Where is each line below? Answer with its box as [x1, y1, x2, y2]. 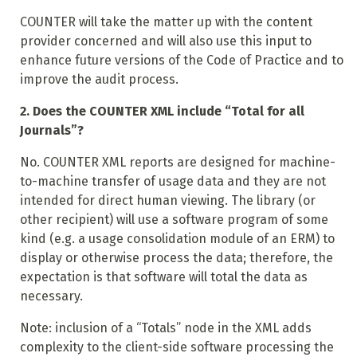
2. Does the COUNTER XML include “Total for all [19, 104, 304, 120]
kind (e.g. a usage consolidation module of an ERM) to [19, 231, 335, 247]
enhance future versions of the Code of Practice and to [19, 53, 343, 69]
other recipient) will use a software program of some [19, 212, 328, 228]
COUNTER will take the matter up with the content [19, 14, 312, 30]
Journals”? [19, 123, 84, 139]
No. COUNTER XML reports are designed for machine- [19, 155, 335, 171]
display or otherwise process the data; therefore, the [19, 250, 333, 266]
